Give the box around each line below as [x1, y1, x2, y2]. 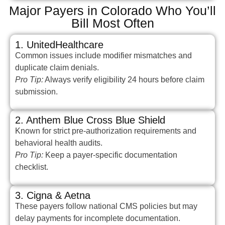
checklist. [15, 163, 48, 172]
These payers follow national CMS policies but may [15, 202, 197, 211]
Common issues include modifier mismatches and [15, 51, 192, 60]
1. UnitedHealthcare [15, 39, 103, 50]
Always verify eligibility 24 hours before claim [43, 75, 204, 84]
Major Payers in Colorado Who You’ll [9, 3, 216, 18]
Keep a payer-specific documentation [43, 151, 177, 160]
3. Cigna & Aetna [15, 190, 90, 201]
